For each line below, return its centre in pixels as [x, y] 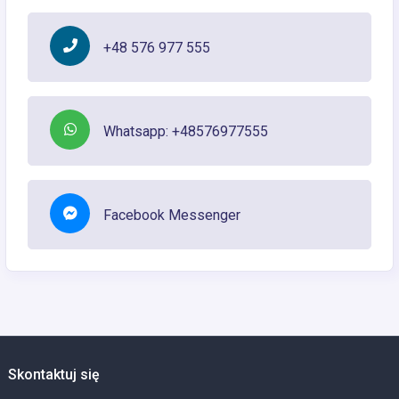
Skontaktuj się [54, 374]
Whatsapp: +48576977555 [186, 131]
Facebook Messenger [172, 215]
